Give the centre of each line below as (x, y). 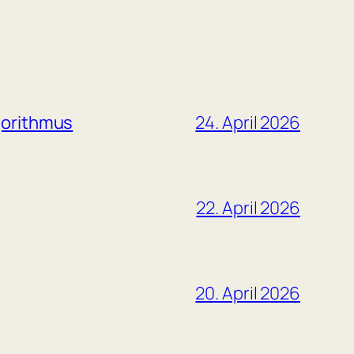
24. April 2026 (248, 123)
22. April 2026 (248, 208)
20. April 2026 (248, 294)
